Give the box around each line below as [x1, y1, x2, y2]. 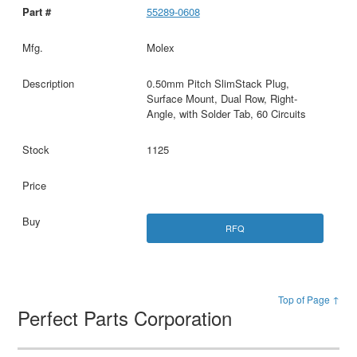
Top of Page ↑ [277, 292, 339, 306]
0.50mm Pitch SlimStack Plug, [146, 75, 289, 91]
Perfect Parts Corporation [18, 303, 238, 331]
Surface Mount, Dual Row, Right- [146, 90, 297, 106]
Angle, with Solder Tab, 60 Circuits [146, 105, 306, 121]
